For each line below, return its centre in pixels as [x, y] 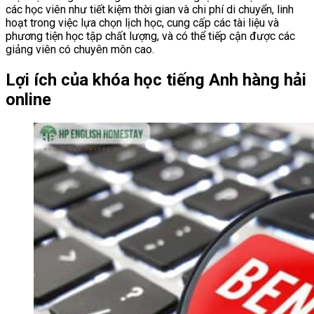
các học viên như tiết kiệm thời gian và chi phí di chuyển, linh [150, 9]
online [28, 99]
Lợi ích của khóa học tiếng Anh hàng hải [156, 80]
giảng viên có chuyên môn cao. [80, 49]
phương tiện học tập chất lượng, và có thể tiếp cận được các [150, 36]
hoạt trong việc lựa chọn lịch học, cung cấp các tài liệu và [142, 22]
